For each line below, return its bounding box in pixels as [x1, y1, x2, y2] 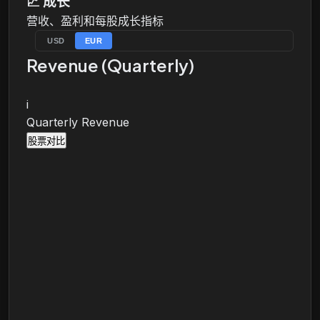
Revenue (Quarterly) [26, 54, 194, 76]
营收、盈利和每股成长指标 [26, 14, 164, 28]
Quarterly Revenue [26, 115, 129, 129]
